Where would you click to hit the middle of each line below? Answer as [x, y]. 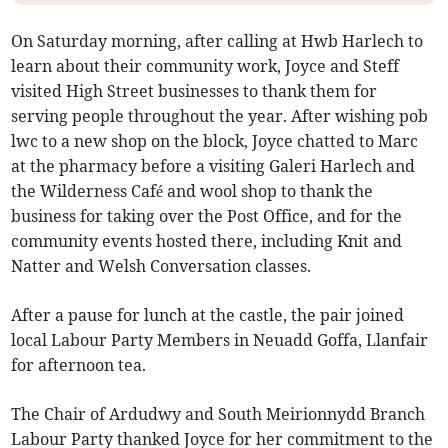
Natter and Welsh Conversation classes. [161, 266]
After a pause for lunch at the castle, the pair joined [208, 315]
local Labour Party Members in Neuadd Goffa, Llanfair [220, 340]
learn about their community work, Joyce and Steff [205, 66]
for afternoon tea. [79, 365]
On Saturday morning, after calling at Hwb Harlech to [217, 41]
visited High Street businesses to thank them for [194, 91]
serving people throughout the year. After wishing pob [220, 116]
